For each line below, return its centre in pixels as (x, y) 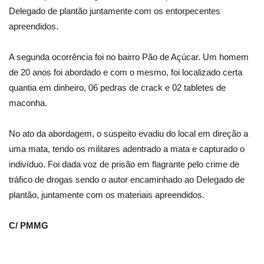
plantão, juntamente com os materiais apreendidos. (107, 194)
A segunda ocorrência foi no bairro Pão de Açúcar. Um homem (129, 57)
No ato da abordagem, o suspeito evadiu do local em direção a (128, 133)
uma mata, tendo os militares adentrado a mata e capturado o (127, 148)
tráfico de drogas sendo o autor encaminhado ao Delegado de (127, 179)
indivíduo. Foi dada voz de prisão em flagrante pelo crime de (124, 164)
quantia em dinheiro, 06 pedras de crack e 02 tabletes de (117, 87)
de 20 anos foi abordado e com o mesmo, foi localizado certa (126, 72)
